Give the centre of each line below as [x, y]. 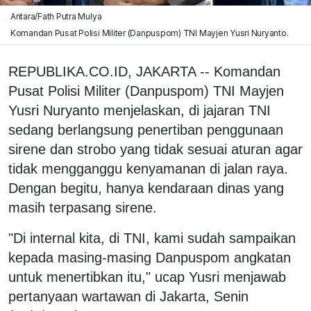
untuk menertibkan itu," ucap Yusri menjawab [147, 277]
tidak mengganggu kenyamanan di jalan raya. [148, 168]
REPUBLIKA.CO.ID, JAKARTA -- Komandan [144, 71]
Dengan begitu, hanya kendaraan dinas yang [146, 188]
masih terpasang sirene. [83, 207]
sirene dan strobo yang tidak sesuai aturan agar [155, 149]
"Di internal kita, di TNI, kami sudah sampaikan [152, 238]
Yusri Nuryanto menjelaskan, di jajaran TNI [140, 110]
